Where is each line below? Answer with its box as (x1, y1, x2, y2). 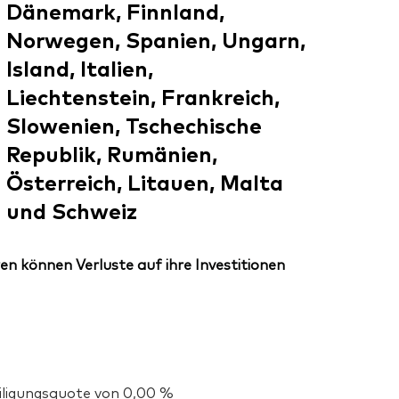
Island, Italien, (5, 53, 153, 83)
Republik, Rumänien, (5, 138, 217, 168)
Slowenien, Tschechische (5, 110, 262, 140)
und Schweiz (5, 195, 137, 225)
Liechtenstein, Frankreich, (5, 81, 280, 111)
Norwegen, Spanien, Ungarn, (5, 24, 305, 54)
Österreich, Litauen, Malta (5, 167, 283, 197)
